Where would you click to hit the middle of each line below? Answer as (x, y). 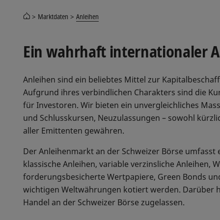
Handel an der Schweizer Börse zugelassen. (104, 202)
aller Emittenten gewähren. (74, 130)
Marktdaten (53, 16)
